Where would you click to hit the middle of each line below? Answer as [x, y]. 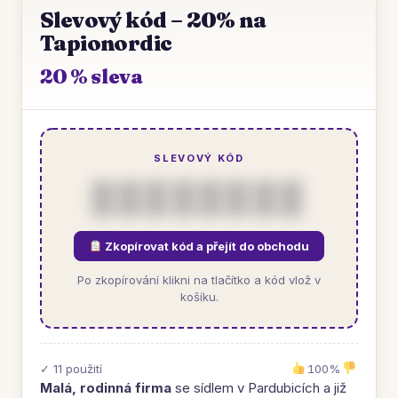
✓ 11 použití [71, 368]
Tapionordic [106, 43]
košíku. [199, 297]
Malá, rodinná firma [106, 388]
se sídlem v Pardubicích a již [259, 388]
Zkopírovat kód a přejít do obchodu [205, 246]
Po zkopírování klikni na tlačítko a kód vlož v [199, 280]
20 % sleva [92, 76]
